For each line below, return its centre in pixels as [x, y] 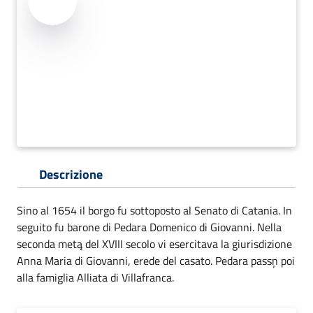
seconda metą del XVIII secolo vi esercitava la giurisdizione [154, 244]
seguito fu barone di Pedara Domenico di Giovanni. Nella [149, 227]
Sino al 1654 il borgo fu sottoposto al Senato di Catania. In [154, 210]
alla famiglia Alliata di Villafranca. [95, 277]
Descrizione [71, 174]
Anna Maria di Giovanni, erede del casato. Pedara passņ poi [156, 261]
